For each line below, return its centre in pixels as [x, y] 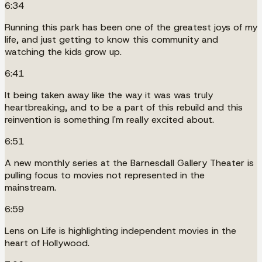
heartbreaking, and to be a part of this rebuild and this [124, 107]
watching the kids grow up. [63, 51]
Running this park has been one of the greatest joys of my [131, 27]
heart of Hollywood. [47, 243]
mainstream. [30, 187]
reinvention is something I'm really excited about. [109, 119]
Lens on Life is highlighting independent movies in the [120, 230]
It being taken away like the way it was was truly [109, 95]
